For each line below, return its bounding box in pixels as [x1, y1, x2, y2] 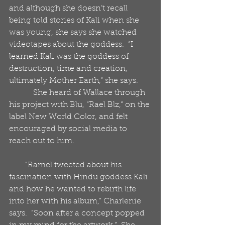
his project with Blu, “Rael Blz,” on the [9, 101, 152, 109]
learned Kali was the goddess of [9, 53, 131, 61]
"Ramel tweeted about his [9, 161, 25, 169]
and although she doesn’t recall [9, 5, 130, 13]
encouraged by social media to [9, 125, 129, 133]
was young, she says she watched [9, 29, 139, 37]
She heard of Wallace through [9, 89, 33, 97]
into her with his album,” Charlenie [9, 197, 143, 205]
